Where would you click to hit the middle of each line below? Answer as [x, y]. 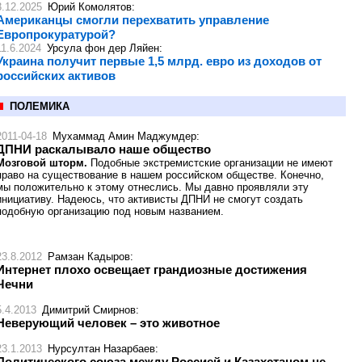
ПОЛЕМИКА [40, 106]
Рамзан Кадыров [89, 257]
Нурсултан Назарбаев [101, 349]
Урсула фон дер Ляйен [103, 48]
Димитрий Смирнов [89, 310]
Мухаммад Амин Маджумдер [124, 136]
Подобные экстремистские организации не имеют [210, 163]
